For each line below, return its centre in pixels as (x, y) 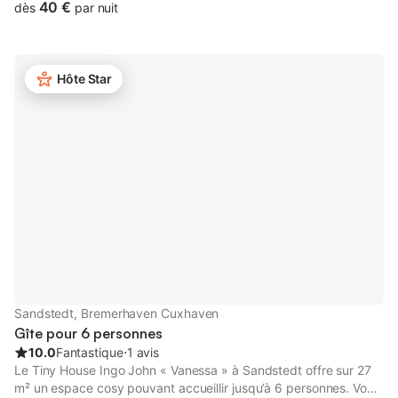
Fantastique (89, 352)
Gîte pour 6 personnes (88, 333)
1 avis (143, 352)
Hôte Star (85, 79)
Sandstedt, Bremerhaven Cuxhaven (117, 313)
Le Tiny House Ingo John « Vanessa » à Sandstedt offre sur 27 (193, 370)
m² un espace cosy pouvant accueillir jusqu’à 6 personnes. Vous (197, 388)
